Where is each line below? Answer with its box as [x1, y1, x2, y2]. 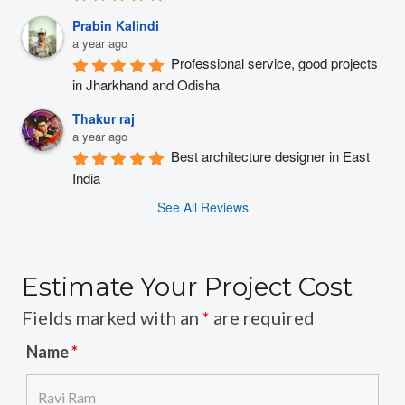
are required [210, 306, 315, 329]
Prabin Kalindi [72, 16, 159, 35]
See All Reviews [156, 198, 249, 217]
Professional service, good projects [171, 53, 378, 73]
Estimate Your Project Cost [22, 271, 353, 303]
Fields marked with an [22, 306, 202, 329]
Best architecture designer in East [171, 146, 370, 166]
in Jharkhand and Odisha [72, 75, 220, 95]
